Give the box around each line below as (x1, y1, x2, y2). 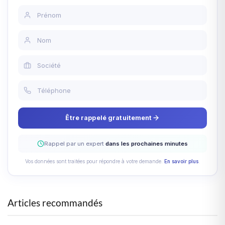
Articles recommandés (8, 196, 102, 208)
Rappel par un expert (44, 140, 105, 147)
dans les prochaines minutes (105, 140, 188, 147)
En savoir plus (164, 158, 198, 164)
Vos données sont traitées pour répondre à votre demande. (25, 158, 164, 164)
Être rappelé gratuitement (65, 114, 152, 122)
